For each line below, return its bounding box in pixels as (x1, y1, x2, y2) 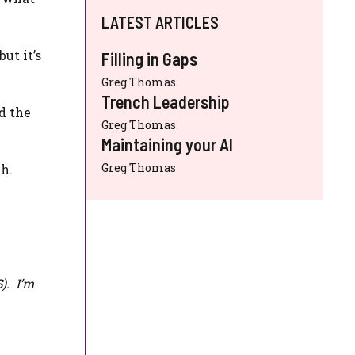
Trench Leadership (101, 91, 230, 112)
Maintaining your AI (101, 134, 233, 155)
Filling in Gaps (101, 48, 197, 69)
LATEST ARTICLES (101, 13, 219, 32)
